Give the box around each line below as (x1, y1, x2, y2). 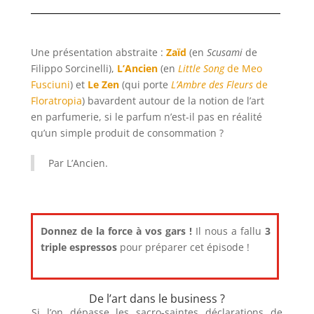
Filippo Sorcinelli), (31, 62, 118, 75)
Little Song (178, 62, 225, 75)
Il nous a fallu (191, 224, 265, 238)
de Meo (224, 62, 263, 75)
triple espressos (41, 240, 121, 254)
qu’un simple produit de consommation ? (31, 126, 224, 139)
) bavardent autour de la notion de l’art (82, 94, 265, 107)
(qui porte (119, 78, 172, 91)
